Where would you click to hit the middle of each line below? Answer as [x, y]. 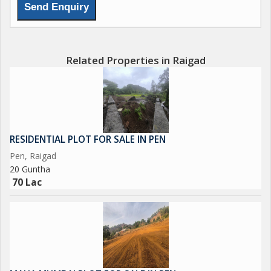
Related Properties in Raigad [135, 60]
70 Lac [27, 182]
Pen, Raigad [33, 156]
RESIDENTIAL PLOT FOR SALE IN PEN [88, 139]
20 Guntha [30, 169]
